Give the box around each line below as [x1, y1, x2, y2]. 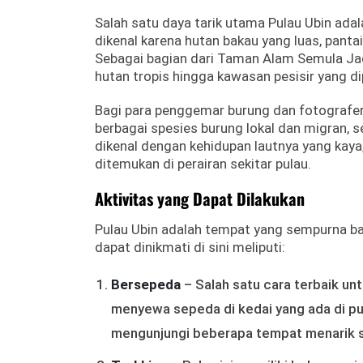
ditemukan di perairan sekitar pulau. [95, 156, 311, 172]
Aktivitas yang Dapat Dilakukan [95, 186, 305, 211]
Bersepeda [111, 276, 181, 293]
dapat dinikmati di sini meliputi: [95, 239, 285, 255]
